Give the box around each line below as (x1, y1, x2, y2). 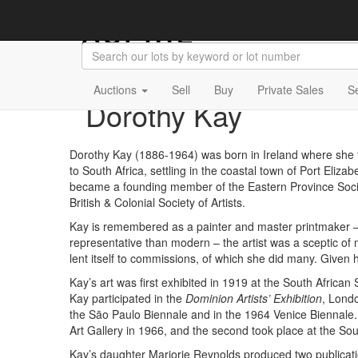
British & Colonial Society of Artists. (70, 194, 249, 210)
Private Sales (257, 82, 324, 97)
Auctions (93, 82, 140, 97)
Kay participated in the (70, 290, 185, 306)
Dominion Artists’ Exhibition (185, 290, 322, 306)
